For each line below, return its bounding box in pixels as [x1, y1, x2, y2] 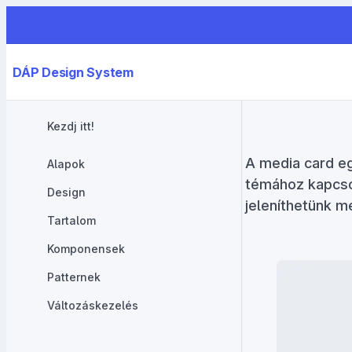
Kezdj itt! [47, 119, 94, 133]
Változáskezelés [47, 298, 138, 312]
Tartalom [47, 213, 96, 227]
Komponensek [47, 241, 125, 255]
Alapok [47, 156, 85, 170]
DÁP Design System [13, 64, 134, 80]
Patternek [47, 269, 101, 284]
